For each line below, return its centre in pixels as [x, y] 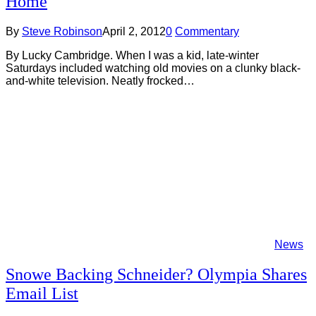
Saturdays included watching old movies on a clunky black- [153, 68]
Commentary [207, 31]
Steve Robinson [62, 31]
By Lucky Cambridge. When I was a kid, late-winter [132, 55]
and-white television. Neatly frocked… [100, 80]
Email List [42, 293]
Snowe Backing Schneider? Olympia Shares [156, 274]
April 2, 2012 [134, 31]
